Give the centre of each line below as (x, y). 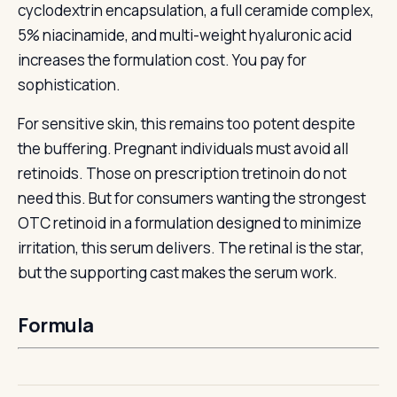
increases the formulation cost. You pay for (162, 60)
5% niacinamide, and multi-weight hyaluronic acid (185, 35)
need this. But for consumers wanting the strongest (192, 198)
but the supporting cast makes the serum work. (178, 272)
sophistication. (69, 85)
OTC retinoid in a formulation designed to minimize (190, 223)
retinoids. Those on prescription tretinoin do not (182, 173)
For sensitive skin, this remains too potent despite (187, 124)
